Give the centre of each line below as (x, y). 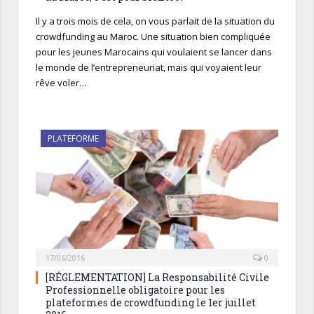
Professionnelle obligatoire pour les (135, 290)
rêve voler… (61, 83)
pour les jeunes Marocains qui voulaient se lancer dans (154, 52)
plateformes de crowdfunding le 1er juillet (151, 303)
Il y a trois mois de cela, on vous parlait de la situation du (155, 21)
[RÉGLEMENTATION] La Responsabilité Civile (157, 278)
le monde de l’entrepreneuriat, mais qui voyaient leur (149, 68)
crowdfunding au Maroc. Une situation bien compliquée (153, 37)
